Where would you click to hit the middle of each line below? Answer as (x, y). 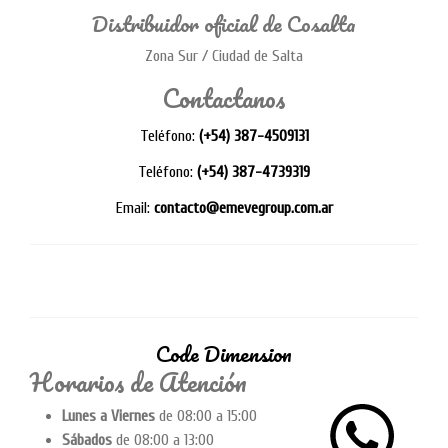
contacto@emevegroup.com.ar (243, 207)
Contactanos (224, 97)
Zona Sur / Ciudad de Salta (224, 55)
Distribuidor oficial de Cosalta (224, 23)
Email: (134, 207)
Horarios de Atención (138, 381)
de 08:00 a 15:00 (206, 415)
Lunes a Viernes (108, 415)
